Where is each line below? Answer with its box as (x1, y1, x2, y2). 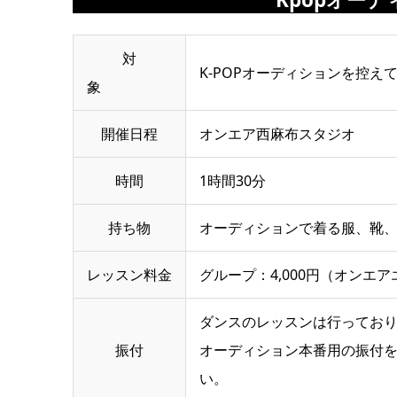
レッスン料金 (87, 265, 172, 285)
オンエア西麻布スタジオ (199, 124, 355, 144)
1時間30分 (199, 171, 266, 191)
